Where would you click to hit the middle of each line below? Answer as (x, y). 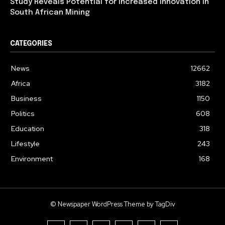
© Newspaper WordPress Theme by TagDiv (113, 204)
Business (26, 99)
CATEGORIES (31, 44)
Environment (32, 159)
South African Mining (50, 13)
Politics (23, 114)
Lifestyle (25, 144)
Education (28, 129)
